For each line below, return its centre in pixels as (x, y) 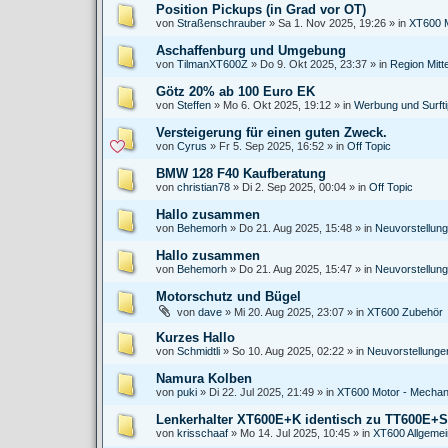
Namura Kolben (204, 378)
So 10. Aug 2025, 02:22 (288, 351)
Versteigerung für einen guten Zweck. (271, 132)
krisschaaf (202, 433)
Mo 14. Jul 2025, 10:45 (295, 433)
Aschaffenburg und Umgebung (251, 50)
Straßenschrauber (221, 23)
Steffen (194, 105)
